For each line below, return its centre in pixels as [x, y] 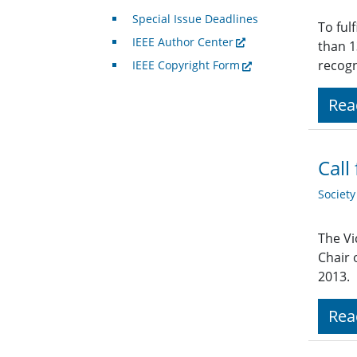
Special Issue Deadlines [195, 19]
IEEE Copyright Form [186, 65]
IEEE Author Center [182, 42]
